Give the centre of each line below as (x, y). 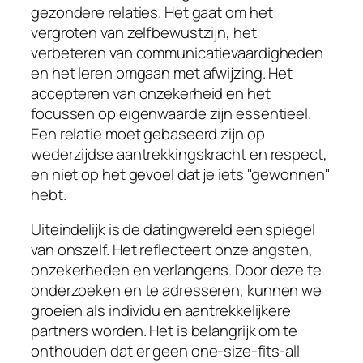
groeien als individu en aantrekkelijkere (161, 311)
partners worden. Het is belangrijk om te (164, 331)
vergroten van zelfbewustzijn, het (144, 32)
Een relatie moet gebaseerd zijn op (148, 133)
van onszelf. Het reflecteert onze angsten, (172, 250)
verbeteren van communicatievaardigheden (177, 52)
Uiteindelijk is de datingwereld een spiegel (173, 230)
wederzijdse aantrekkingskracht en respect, (179, 154)
